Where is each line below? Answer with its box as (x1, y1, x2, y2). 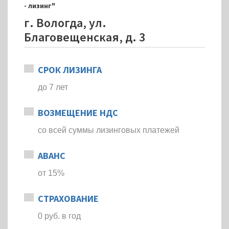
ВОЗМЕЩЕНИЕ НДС (38, 107, 118, 119)
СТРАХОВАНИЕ (38, 193, 99, 204)
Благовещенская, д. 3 (24, 29, 145, 45)
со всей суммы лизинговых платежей (38, 126, 179, 134)
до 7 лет (38, 83, 68, 91)
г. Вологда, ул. (24, 15, 106, 31)
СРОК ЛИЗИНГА (38, 64, 102, 76)
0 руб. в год (38, 212, 81, 220)
